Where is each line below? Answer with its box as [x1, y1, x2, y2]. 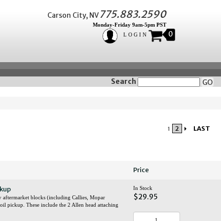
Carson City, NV [47, 11, 99, 20]
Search [111, 77, 136, 86]
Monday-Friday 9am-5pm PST [93, 22, 166, 28]
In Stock [133, 185, 152, 191]
